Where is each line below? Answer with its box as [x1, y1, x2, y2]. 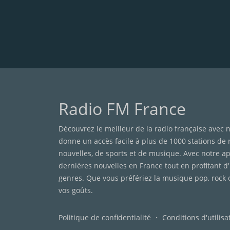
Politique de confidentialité [59, 213, 151, 222]
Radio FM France [59, 98, 186, 120]
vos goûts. [59, 185, 93, 195]
